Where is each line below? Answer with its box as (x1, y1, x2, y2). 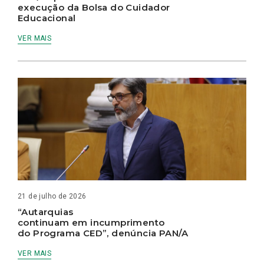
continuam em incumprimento (18, 217, 165, 229)
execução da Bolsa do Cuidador (18, 1, 170, 13)
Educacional (18, 12, 78, 24)
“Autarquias (18, 206, 74, 218)
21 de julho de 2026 (18, 192, 87, 201)
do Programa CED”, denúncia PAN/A (18, 227, 192, 239)
